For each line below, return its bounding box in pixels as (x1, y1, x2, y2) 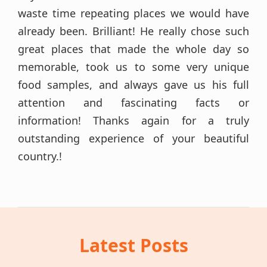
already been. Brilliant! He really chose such (18, 24, 249, 38)
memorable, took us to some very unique (18, 60, 249, 74)
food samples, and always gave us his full (18, 77, 249, 92)
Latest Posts (79, 233, 188, 257)
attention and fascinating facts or (18, 95, 249, 110)
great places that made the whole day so (18, 42, 249, 56)
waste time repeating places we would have (18, 6, 249, 20)
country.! (18, 149, 62, 163)
